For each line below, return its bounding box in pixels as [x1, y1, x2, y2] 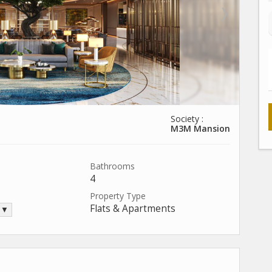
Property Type [90, 190, 146, 202]
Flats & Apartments [90, 202, 175, 215]
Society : [171, 113, 203, 124]
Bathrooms [90, 160, 135, 172]
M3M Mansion [171, 123, 230, 134]
